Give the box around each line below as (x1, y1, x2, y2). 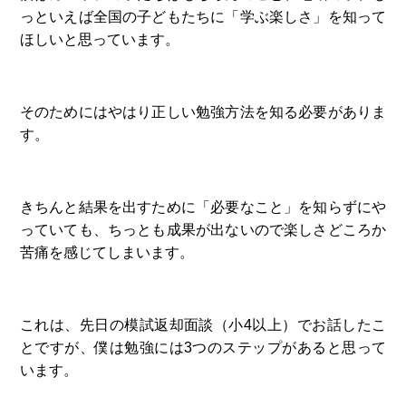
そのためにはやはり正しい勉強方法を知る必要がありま (19, 103, 387, 120)
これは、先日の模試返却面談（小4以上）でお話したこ (19, 315, 387, 333)
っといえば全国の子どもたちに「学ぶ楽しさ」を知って (19, 8, 387, 25)
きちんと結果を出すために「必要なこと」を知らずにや (19, 198, 387, 215)
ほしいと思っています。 (19, 31, 179, 48)
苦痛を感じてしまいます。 (19, 243, 194, 260)
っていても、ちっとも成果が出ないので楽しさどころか (19, 220, 387, 237)
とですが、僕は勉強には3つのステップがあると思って (19, 338, 387, 355)
